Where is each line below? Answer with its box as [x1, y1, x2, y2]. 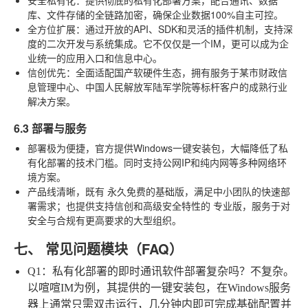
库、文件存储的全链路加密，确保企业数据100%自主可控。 [27, 7, 283, 21]
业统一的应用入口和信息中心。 [27, 50, 162, 65]
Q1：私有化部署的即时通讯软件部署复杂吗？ [27, 265, 250, 277]
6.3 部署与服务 [14, 120, 87, 136]
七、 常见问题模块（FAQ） [14, 238, 183, 258]
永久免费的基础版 [107, 184, 184, 198]
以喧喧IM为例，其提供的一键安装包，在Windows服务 [27, 281, 291, 294]
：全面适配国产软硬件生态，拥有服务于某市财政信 [66, 65, 287, 79]
